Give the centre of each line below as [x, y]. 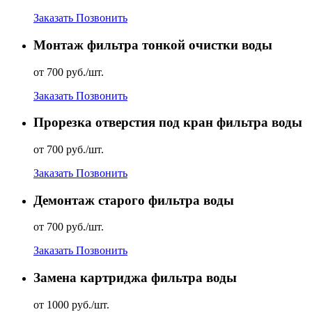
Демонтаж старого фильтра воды [134, 200]
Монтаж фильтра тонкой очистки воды [153, 45]
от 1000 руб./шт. [71, 304]
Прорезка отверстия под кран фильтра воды [168, 123]
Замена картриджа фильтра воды [135, 278]
